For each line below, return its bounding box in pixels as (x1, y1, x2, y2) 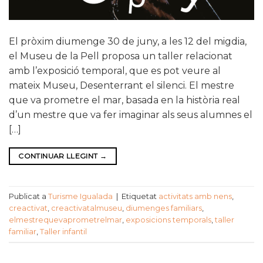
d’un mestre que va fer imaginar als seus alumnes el (9, 109, 252, 121)
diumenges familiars (126, 203, 202, 213)
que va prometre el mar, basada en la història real (9, 95, 240, 106)
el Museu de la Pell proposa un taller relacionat (9, 50, 232, 62)
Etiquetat (122, 191, 159, 201)
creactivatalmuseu (51, 203, 122, 213)
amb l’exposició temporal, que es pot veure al (9, 65, 221, 77)
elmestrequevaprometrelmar (9, 215, 122, 224)
